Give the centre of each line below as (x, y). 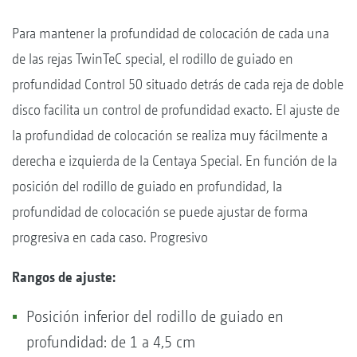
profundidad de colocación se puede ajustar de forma (160, 211)
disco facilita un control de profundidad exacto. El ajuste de (176, 109)
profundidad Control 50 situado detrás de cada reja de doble (178, 84)
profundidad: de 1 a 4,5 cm (113, 342)
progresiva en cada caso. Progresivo (110, 237)
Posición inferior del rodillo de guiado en (155, 316)
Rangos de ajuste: (65, 277)
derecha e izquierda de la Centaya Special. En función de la (175, 160)
